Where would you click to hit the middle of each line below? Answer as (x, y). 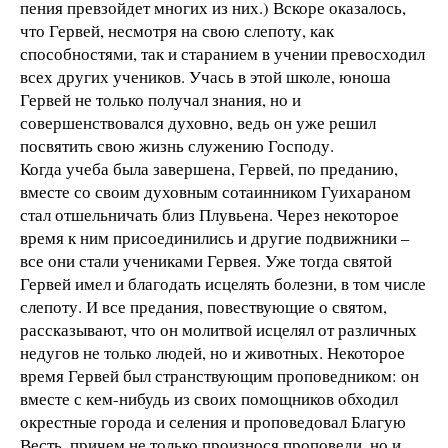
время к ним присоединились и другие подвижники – (214, 238)
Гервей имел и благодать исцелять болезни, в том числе (223, 284)
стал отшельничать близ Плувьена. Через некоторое (209, 215)
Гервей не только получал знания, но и (160, 100)
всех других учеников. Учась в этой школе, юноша (205, 77)
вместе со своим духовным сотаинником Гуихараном (215, 192)
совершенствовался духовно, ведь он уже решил (198, 123)
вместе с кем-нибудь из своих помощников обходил (209, 399)
